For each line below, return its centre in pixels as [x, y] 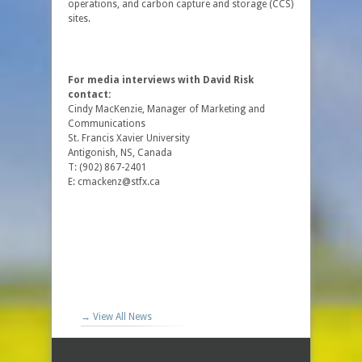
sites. [79, 19]
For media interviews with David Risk [161, 80]
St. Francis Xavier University [129, 138]
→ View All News [116, 317]
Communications [107, 124]
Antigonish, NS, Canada [120, 153]
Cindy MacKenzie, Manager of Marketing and [166, 109]
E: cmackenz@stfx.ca [114, 182]
